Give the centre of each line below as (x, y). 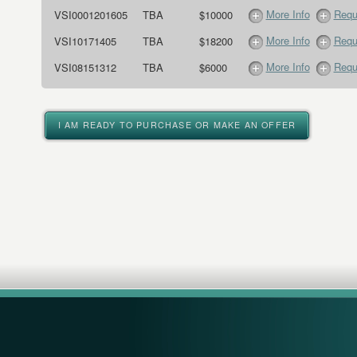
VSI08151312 (85, 67)
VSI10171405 (85, 41)
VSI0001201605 (90, 15)
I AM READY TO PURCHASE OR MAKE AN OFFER (177, 125)
